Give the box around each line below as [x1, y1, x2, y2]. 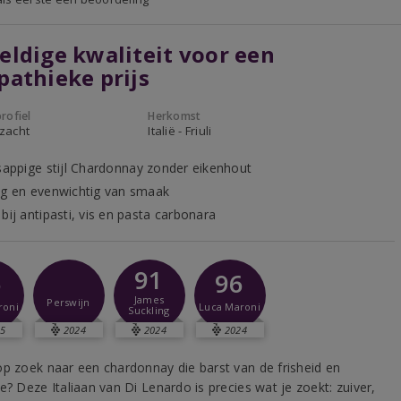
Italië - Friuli [148, 123, 212, 139]
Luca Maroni [199, 300, 260, 313]
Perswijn [47, 294, 90, 309]
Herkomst [148, 108, 201, 124]
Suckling [128, 303, 170, 317]
